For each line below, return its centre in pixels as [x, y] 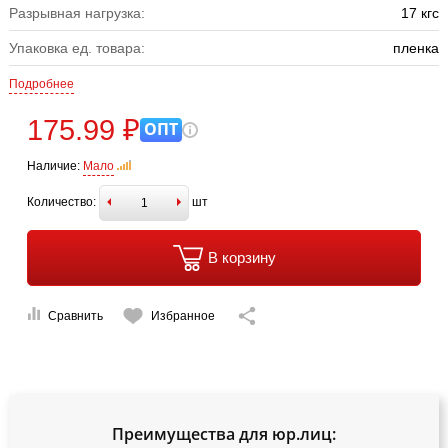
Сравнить [75, 315]
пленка [416, 47]
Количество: [61, 201]
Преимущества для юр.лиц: [224, 433]
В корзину [241, 257]
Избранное [183, 315]
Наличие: [53, 165]
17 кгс [420, 12]
